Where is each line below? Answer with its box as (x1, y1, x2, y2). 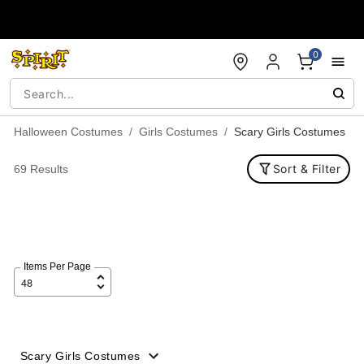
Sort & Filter (272, 162, 341, 175)
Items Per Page (23, 261, 91, 272)
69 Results (13, 162, 68, 175)
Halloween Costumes (13, 125, 123, 138)
